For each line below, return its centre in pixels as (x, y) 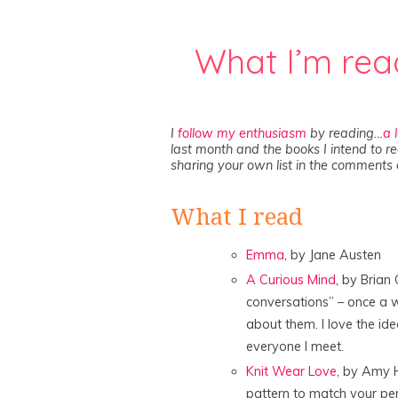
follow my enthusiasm (242, 133)
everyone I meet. (295, 347)
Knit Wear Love (291, 372)
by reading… (345, 133)
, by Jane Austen (333, 255)
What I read (237, 217)
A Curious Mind (291, 280)
